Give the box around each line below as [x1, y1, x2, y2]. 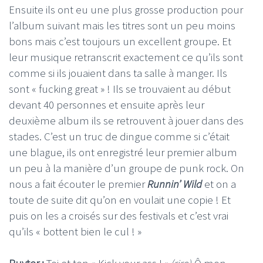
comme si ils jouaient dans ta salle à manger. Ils [9, 66, 227, 80]
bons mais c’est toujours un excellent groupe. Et [9, 34, 231, 49]
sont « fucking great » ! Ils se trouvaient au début [9, 82, 231, 96]
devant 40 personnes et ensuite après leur [9, 97, 204, 112]
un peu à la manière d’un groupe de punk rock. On [9, 161, 244, 176]
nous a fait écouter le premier [9, 177, 147, 191]
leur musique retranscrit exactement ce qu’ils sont [9, 50, 243, 65]
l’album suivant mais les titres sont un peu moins [9, 18, 235, 33]
